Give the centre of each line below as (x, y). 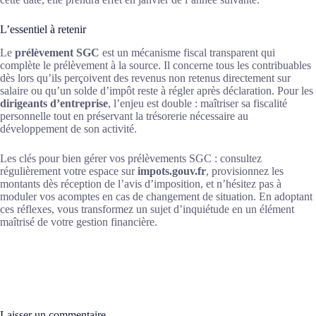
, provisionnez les (245, 171)
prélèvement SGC (57, 52)
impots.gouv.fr (172, 171)
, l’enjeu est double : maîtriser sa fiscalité (197, 103)
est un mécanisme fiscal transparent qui (187, 52)
